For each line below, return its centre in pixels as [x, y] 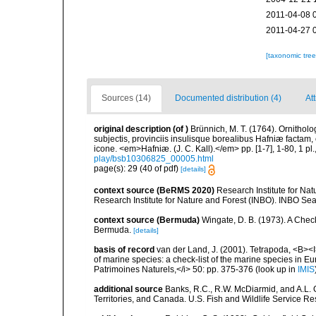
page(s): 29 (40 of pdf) [137, 169]
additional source [128, 289]
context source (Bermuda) [147, 220]
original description [132, 129]
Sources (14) [126, 98]
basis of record [124, 249]
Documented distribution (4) [228, 98]
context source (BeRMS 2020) [154, 190]
